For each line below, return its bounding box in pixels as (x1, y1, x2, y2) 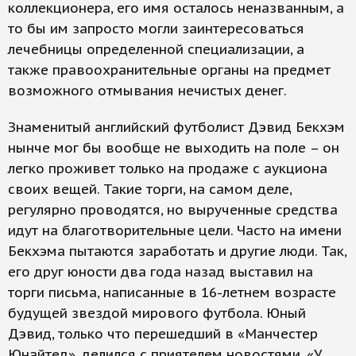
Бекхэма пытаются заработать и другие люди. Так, (8, 242, 346, 260)
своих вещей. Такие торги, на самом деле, (8, 180, 292, 198)
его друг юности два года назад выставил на (8, 263, 313, 281)
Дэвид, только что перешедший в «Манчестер (8, 325, 318, 342)
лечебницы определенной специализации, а (8, 41, 304, 58)
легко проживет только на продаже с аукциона (8, 160, 327, 177)
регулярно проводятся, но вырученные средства (8, 201, 338, 219)
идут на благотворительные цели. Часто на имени (8, 222, 342, 239)
